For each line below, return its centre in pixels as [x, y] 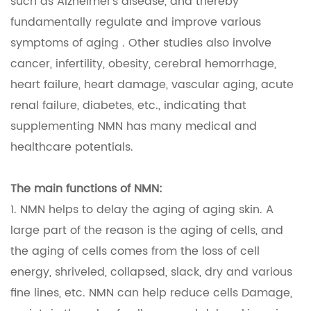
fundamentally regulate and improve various [136, 23]
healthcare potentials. [72, 148]
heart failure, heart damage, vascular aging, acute [152, 85]
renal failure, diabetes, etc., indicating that [128, 106]
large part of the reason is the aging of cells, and [147, 231]
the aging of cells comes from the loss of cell [135, 252]
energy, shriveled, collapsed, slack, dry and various [151, 272]
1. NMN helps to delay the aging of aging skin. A [142, 210]
